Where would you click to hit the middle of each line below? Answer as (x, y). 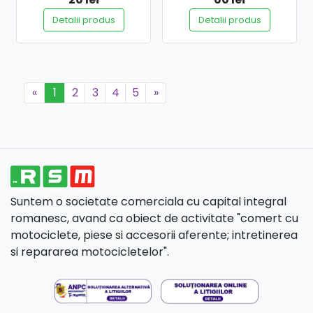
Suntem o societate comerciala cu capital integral (148, 201)
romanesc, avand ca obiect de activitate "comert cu (154, 218)
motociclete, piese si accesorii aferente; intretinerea (154, 235)
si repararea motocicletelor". (90, 252)
